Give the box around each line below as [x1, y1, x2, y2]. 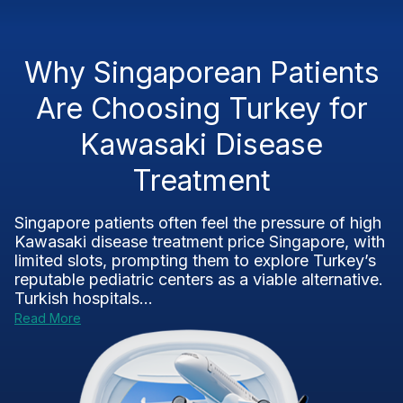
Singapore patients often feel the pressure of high [14, 213, 381, 232]
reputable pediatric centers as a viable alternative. [14, 270, 383, 289]
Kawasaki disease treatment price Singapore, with [14, 232, 385, 251]
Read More [14, 310, 81, 326]
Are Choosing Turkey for [35, 91, 368, 126]
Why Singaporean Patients [23, 55, 380, 90]
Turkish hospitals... [14, 289, 153, 308]
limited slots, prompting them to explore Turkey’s [14, 251, 376, 270]
